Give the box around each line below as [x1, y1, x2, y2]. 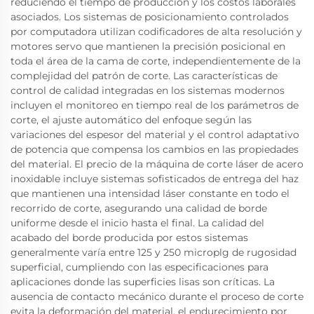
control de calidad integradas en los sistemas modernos [11, 83, 285, 97]
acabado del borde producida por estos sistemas [11, 231, 248, 244]
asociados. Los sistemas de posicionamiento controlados [11, 10, 289, 23]
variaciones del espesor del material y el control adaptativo [11, 128, 299, 141]
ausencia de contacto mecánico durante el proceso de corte [11, 289, 303, 303]
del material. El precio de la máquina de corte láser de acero [11, 157, 303, 170]
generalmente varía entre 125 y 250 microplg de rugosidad [11, 245, 296, 259]
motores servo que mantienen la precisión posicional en [11, 39, 285, 53]
